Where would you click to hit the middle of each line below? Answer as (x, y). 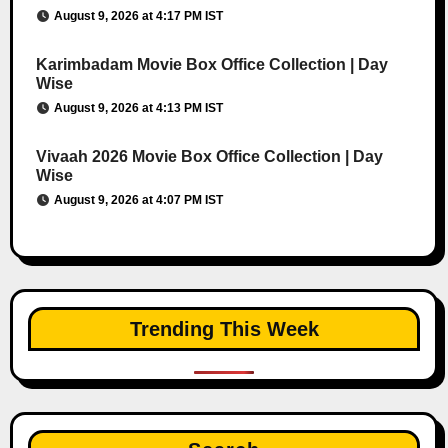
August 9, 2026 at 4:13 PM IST (138, 107)
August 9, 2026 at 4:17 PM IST (138, 15)
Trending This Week (224, 328)
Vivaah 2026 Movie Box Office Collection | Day (209, 156)
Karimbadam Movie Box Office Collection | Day (211, 64)
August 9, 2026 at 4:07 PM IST (138, 199)
